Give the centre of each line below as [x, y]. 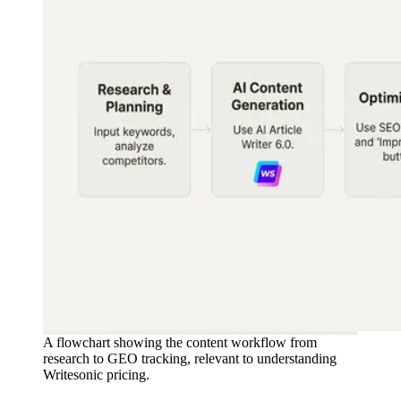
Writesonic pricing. [96, 374]
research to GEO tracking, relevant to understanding [190, 358]
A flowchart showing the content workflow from [180, 342]
